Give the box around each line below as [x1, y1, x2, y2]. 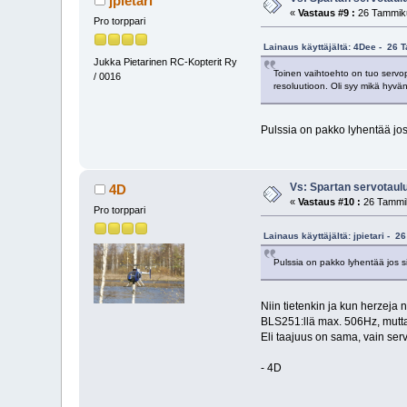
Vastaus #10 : [298, 195, 362, 207]
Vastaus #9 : [298, 6, 356, 18]
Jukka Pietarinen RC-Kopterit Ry [94, 56, 238, 68]
